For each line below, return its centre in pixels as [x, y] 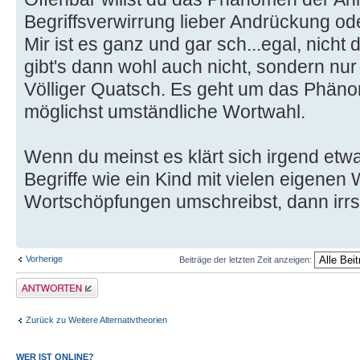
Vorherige [44, 259]
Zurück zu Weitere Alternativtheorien [96, 319]
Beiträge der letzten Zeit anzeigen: [246, 259]
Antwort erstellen [49, 283]
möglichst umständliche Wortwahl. [165, 112]
